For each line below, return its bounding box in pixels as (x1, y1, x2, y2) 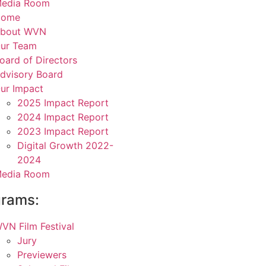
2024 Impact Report (17, 111, 109, 123)
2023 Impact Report (17, 125, 109, 138)
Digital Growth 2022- (17, 140, 113, 152)
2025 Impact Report (17, 97, 109, 109)
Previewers (17, 249, 66, 261)
